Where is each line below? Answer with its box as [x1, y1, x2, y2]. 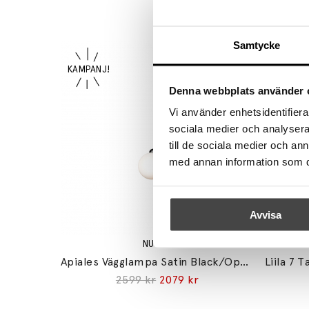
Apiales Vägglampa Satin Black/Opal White [240, 255, 249, 269]
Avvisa [249, 208, 281, 220]
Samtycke [232, 39, 281, 51]
